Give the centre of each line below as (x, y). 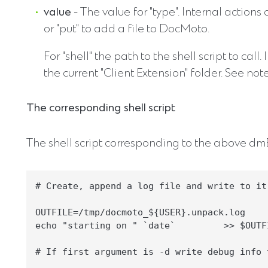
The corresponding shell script (101, 109)
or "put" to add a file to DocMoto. (126, 29)
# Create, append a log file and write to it (151, 186)
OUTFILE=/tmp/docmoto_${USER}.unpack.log (140, 213)
